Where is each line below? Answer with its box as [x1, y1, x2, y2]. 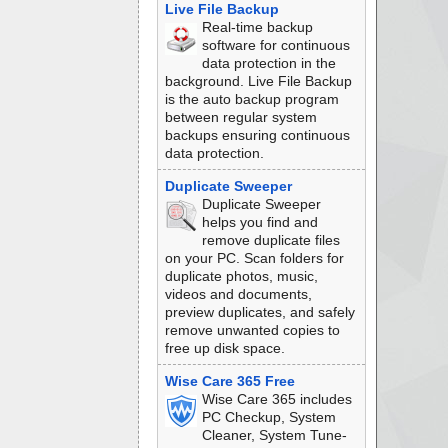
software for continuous [201, 37, 350, 53]
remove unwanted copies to [164, 322, 340, 338]
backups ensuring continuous [164, 127, 350, 143]
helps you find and [201, 214, 318, 230]
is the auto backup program [164, 91, 339, 107]
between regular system [164, 109, 317, 125]
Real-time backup [201, 19, 313, 35]
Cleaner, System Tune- [201, 427, 347, 443]
